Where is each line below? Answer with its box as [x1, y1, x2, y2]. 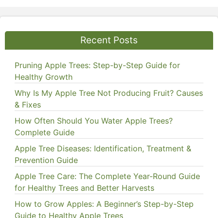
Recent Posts [80, 35, 138, 46]
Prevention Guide [15, 155, 78, 165]
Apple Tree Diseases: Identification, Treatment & [15, 144, 191, 154]
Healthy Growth [15, 72, 73, 82]
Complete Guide [15, 127, 74, 138]
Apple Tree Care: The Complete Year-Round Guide [15, 171, 200, 182]
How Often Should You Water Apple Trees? [15, 116, 173, 126]
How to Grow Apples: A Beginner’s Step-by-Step [15, 199, 194, 209]
